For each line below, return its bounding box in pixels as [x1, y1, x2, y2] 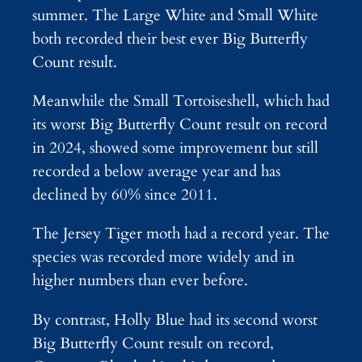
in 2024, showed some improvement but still [32, 137, 318, 159]
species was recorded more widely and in [32, 246, 295, 268]
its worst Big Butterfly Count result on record [32, 114, 327, 136]
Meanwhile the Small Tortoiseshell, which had [32, 90, 330, 112]
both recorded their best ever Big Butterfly [32, 28, 308, 50]
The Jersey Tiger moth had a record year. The [32, 223, 330, 245]
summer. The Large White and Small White [32, 5, 318, 27]
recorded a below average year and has [32, 161, 280, 183]
